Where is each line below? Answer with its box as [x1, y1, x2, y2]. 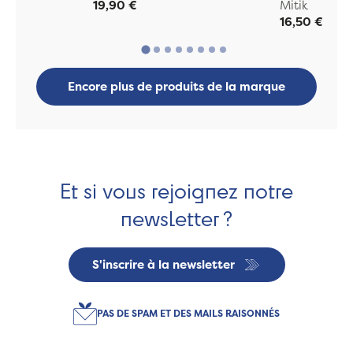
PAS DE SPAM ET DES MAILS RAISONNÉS [97, 306, 280, 320]
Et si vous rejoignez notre [60, 176, 293, 204]
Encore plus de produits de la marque [68, 78, 285, 95]
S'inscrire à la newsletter [91, 256, 235, 273]
